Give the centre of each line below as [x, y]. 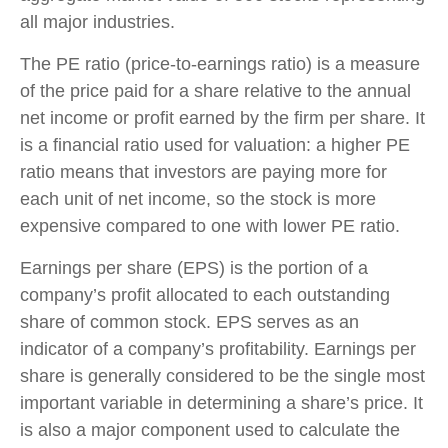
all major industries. [97, 21]
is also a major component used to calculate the [210, 429]
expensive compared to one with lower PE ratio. [210, 225]
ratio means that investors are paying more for [203, 171]
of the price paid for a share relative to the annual [215, 90]
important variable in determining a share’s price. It [221, 402]
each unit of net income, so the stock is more [198, 198]
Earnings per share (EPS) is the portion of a [194, 267]
